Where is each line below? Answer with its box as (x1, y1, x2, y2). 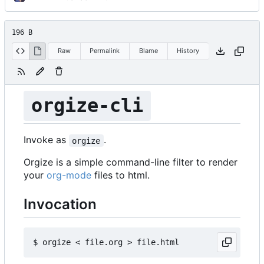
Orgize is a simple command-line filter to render (24, 156, 237, 169)
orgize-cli (31, 94, 143, 117)
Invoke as (24, 134, 69, 146)
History (177, 47, 200, 55)
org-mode (47, 169, 91, 181)
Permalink (90, 47, 120, 55)
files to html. (91, 169, 150, 181)
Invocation (24, 196, 97, 213)
